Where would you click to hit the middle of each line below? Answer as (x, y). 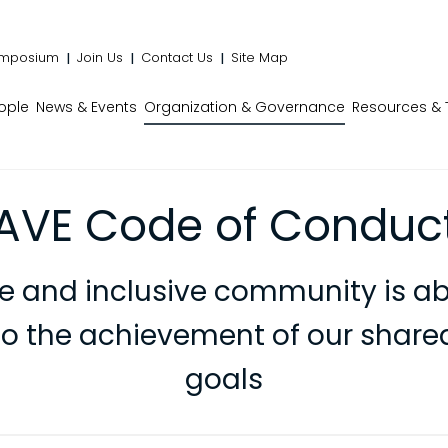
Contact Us (177, 57)
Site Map (259, 57)
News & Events (86, 106)
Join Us (100, 57)
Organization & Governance (244, 106)
